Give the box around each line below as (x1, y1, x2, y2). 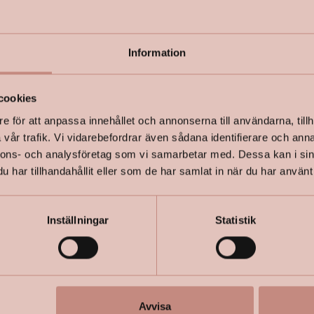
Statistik (215, 214, 256, 226)
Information (128, 46, 186, 59)
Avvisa (138, 300, 171, 313)
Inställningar (46, 214, 109, 226)
